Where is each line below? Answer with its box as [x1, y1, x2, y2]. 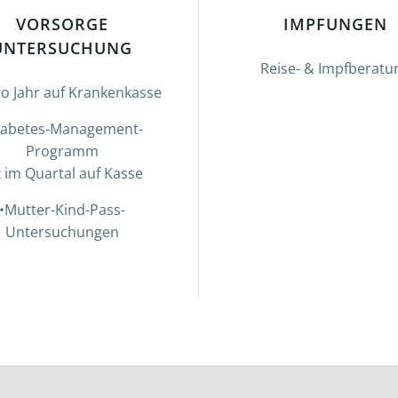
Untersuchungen [4, 222, 119, 242]
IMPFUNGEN [283, 13, 387, 35]
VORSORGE [15, 13, 108, 35]
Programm [25, 141, 99, 161]
